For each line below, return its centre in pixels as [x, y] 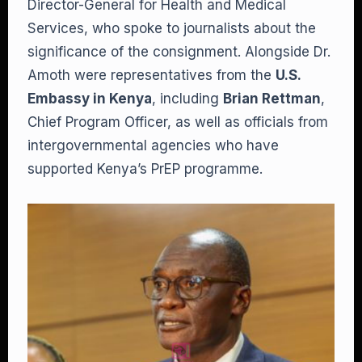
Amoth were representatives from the [152, 75]
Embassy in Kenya [90, 99]
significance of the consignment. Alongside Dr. [179, 52]
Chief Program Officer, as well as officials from [178, 122]
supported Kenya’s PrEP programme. [145, 169]
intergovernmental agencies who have [153, 145]
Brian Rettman [272, 99]
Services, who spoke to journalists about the [172, 28]
